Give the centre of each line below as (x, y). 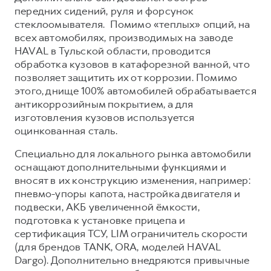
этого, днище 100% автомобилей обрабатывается (135, 90)
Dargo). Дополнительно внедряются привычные (132, 260)
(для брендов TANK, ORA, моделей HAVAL (118, 247)
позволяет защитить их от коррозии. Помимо (126, 77)
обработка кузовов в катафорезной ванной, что (132, 64)
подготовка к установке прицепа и (100, 220)
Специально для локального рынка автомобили (133, 153)
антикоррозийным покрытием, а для (104, 104)
